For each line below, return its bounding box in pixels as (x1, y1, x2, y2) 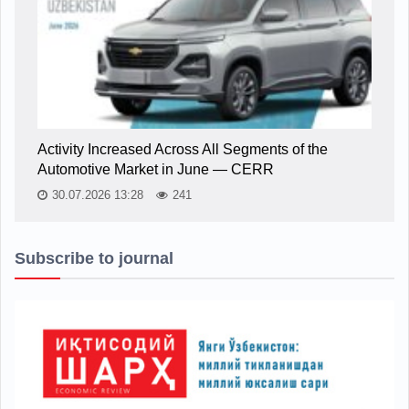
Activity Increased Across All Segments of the (37, 141, 328, 157)
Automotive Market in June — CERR (37, 161, 274, 177)
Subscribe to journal (15, 248, 173, 267)
